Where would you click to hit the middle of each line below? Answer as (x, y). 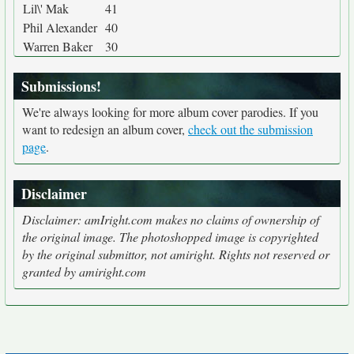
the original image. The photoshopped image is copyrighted (170, 237)
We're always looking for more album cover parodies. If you (170, 112)
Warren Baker (58, 46)
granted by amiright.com (84, 271)
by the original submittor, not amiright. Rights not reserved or (176, 254)
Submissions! (61, 86)
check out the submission (250, 129)
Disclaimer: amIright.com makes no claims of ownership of (171, 219)
